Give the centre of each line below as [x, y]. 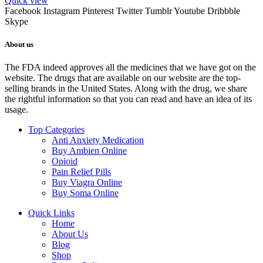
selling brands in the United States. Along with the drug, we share [126, 89]
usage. [16, 110]
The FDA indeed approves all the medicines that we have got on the [130, 68]
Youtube [189, 11]
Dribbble [224, 11]
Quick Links [51, 213]
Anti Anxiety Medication [98, 140]
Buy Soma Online [85, 193]
